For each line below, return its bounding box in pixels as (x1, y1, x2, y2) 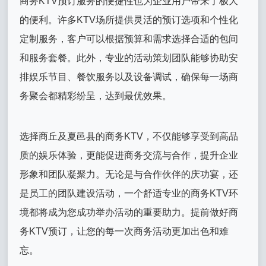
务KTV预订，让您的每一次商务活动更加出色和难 (20, 226, 229, 236)
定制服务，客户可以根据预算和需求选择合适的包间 (20, 33, 239, 44)
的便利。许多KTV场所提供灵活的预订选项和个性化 (20, 14, 239, 25)
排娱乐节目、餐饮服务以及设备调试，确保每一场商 (20, 71, 239, 82)
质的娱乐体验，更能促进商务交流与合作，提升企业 (20, 150, 239, 160)
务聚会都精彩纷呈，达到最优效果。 (20, 90, 172, 101)
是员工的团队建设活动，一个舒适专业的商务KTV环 (20, 188, 239, 198)
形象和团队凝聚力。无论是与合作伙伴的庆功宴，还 (20, 169, 239, 179)
